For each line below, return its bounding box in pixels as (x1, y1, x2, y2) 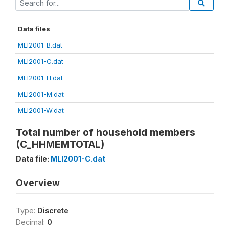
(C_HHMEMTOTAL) (16, 138, 104, 150)
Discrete (37, 205, 68, 215)
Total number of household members (16, 126, 195, 139)
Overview (16, 177, 60, 188)
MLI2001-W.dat (18, 106, 64, 114)
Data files (18, 24, 50, 33)
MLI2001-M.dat (18, 89, 64, 98)
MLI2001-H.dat (18, 73, 63, 82)
